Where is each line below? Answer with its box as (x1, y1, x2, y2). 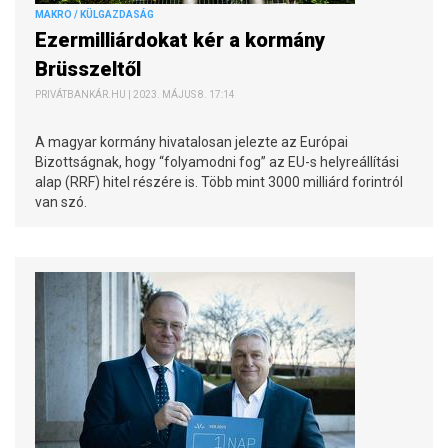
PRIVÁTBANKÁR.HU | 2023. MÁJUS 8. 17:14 (35, 88, 235, 100)
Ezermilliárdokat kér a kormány (35, 27, 325, 52)
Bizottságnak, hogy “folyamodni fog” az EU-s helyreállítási (35, 153, 399, 170)
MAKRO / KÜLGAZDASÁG (35, 8, 154, 20)
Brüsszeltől (35, 56, 146, 81)
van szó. (35, 193, 87, 210)
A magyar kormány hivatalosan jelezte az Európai (35, 133, 348, 150)
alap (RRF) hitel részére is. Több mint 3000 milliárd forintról (35, 173, 403, 190)
